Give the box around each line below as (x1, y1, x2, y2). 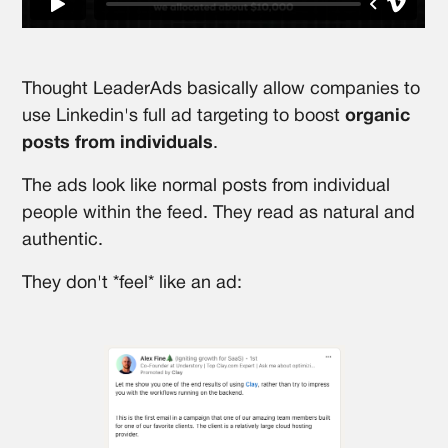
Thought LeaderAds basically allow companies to (22, 80, 421, 98)
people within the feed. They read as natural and (22, 204, 416, 222)
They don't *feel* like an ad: (22, 274, 243, 292)
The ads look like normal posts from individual (22, 177, 391, 195)
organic (345, 107, 411, 125)
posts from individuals (22, 134, 214, 152)
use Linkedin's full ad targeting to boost (22, 107, 346, 125)
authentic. (22, 231, 104, 249)
